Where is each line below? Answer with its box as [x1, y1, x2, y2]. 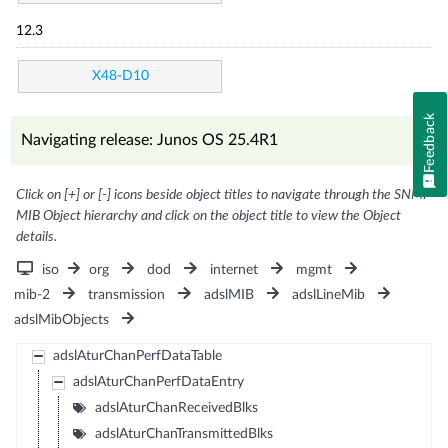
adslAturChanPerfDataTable [52, 348, 222, 363]
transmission [88, 287, 166, 302]
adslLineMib [291, 287, 365, 302]
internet [209, 262, 258, 277]
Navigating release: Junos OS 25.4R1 [21, 131, 279, 148]
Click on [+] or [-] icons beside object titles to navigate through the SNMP [16, 187, 432, 202]
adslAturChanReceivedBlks [94, 400, 258, 415]
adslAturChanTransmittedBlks [94, 426, 273, 441]
